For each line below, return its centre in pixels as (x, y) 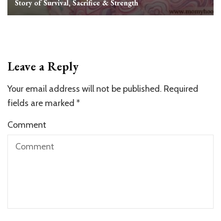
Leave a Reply (43, 67)
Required (181, 89)
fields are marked (42, 103)
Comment (27, 125)
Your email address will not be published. (85, 89)
